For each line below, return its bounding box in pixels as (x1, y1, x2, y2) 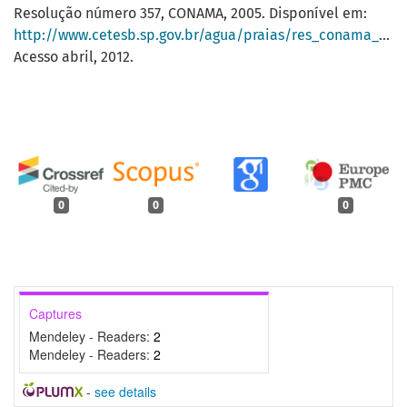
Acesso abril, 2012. (14, 48, 134, 66)
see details (94, 382, 156, 401)
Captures (29, 303, 82, 323)
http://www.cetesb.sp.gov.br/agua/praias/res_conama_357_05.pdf (14, 26, 379, 45)
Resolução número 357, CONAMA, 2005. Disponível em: (14, 5, 367, 23)
